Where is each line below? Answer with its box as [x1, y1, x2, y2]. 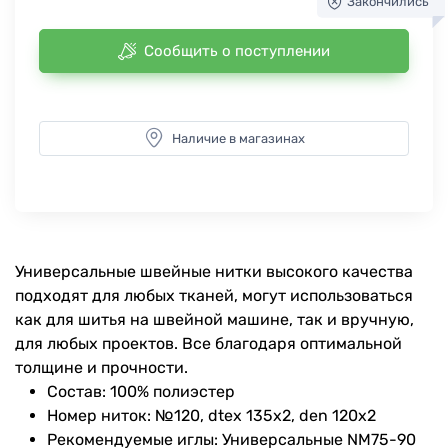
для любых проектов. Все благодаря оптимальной [15, 333, 402, 353]
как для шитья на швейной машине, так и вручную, [15, 309, 414, 329]
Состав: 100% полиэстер [47, 381, 235, 401]
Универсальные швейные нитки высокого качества [15, 261, 413, 281]
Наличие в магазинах [171, 130, 305, 146]
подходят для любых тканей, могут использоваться [15, 285, 413, 305]
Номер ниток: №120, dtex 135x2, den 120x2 [47, 405, 376, 425]
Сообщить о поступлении [144, 42, 330, 60]
